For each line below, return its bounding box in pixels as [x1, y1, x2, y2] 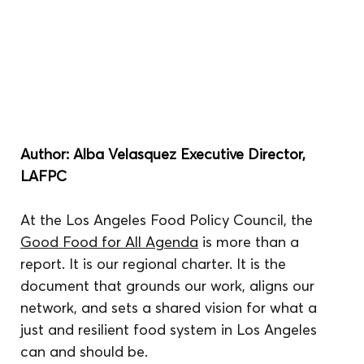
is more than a [198, 232, 304, 251]
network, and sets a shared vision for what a [20, 297, 322, 317]
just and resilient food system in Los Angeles [20, 319, 322, 339]
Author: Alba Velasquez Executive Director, [20, 144, 310, 163]
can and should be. [20, 341, 149, 361]
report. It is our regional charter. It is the [20, 253, 291, 273]
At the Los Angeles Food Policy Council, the [20, 210, 318, 229]
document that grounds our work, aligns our [20, 275, 319, 295]
